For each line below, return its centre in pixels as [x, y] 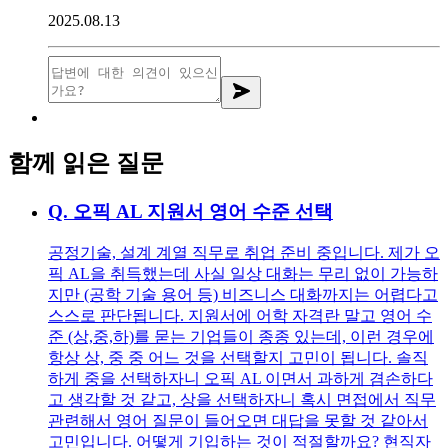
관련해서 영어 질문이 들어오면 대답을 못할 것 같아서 [238, 421]
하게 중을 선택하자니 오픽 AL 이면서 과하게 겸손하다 [240, 379]
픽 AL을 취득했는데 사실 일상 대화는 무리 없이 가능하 [243, 274]
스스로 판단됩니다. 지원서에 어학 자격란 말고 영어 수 [240, 316]
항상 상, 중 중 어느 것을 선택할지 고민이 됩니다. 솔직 [238, 358]
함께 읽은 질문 [86, 162]
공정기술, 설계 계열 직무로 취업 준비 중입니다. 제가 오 [244, 253]
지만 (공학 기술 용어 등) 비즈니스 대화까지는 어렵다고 [243, 295]
